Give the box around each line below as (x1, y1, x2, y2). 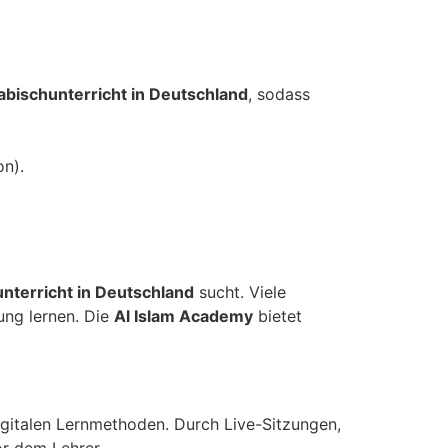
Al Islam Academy (114, 305, 253, 326)
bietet (253, 305, 302, 326)
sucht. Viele (194, 281, 286, 302)
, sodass (248, 83, 310, 104)
